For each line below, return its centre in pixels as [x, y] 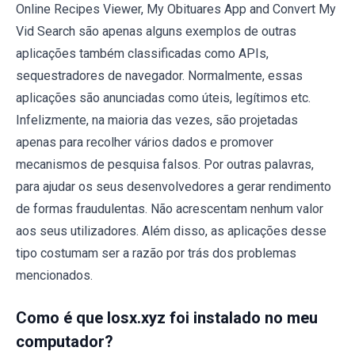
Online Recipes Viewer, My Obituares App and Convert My [176, 10]
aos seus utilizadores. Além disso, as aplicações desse [171, 231]
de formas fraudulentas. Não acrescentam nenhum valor [170, 209]
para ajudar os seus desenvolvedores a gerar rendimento [174, 187]
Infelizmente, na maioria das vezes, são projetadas [157, 120]
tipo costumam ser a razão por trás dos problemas [156, 254]
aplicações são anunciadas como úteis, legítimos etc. [163, 98]
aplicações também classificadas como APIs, [142, 54]
